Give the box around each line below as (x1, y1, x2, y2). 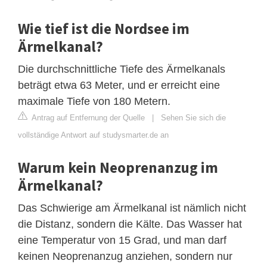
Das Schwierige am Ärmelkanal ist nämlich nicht (18, 201, 246, 214)
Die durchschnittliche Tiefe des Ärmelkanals (18, 63, 225, 75)
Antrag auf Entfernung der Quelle (30, 113, 145, 122)
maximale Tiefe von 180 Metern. (18, 95, 170, 107)
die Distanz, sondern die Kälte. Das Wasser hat (18, 218, 242, 230)
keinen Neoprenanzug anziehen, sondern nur (18, 250, 232, 262)
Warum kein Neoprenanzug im (18, 157, 218, 177)
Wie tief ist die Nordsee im (18, 18, 190, 38)
